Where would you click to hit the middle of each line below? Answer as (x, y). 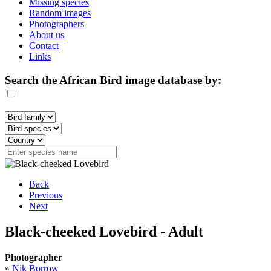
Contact (44, 46)
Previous (46, 195)
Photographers (57, 24)
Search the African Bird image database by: (113, 80)
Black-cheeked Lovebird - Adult (104, 232)
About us (47, 35)
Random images (60, 13)
